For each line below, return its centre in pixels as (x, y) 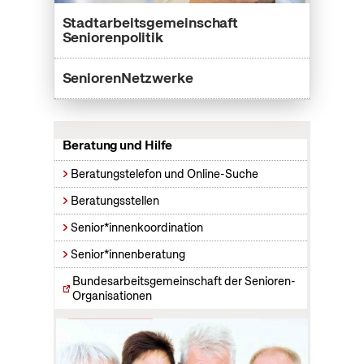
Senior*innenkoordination (137, 227)
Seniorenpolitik (113, 37)
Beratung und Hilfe (118, 145)
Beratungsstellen (115, 200)
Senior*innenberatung (128, 254)
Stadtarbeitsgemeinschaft (150, 22)
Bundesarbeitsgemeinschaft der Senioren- (184, 281)
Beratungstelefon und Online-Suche (165, 173)
